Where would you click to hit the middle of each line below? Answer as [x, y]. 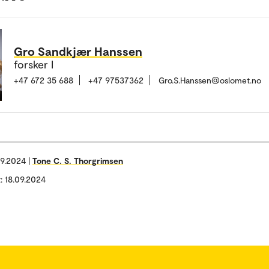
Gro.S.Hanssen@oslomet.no [210, 80]
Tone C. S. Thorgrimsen [78, 161]
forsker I [34, 64]
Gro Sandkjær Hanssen [78, 51]
